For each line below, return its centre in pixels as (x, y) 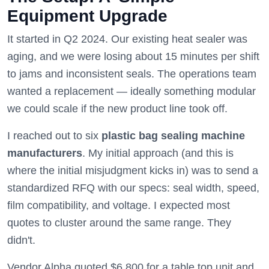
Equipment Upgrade (87, 16)
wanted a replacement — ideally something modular (131, 91)
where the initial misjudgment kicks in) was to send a (133, 171)
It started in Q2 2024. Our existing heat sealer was (127, 39)
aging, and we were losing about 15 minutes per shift (133, 56)
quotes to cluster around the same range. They (119, 223)
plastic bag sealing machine (173, 136)
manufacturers (45, 153)
